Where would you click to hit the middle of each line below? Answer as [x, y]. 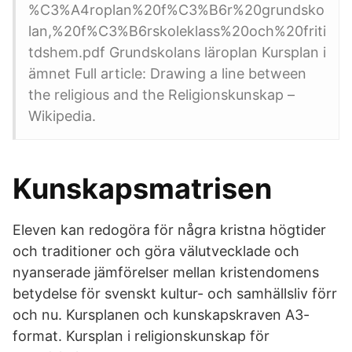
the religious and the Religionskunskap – [161, 95]
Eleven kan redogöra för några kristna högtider [169, 230]
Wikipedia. [62, 116]
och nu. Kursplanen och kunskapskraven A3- [161, 315]
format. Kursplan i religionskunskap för [141, 336]
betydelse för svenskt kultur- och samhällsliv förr [175, 293]
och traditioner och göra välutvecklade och [156, 251]
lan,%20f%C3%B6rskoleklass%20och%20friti [177, 31]
